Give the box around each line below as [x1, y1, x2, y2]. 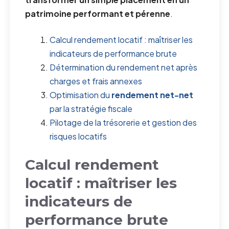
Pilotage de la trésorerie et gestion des [50, 117, 197, 128]
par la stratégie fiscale [50, 103, 133, 114]
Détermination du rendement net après [50, 62, 198, 73]
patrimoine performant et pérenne [25, 8, 171, 19]
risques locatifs [50, 131, 107, 142]
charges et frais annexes [50, 76, 143, 87]
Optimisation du [50, 89, 112, 101]
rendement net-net [111, 89, 194, 101]
